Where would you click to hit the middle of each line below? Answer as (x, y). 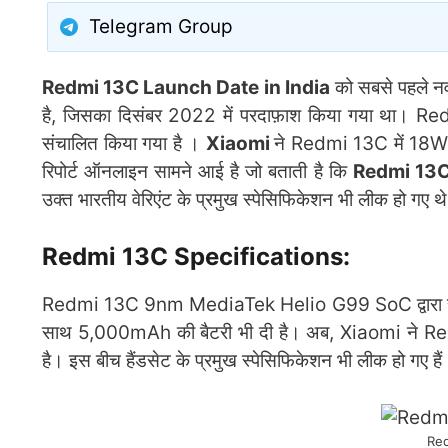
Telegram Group (161, 27)
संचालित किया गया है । (124, 144)
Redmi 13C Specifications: (196, 256)
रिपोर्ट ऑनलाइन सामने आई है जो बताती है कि (197, 172)
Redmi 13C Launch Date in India (186, 88)
